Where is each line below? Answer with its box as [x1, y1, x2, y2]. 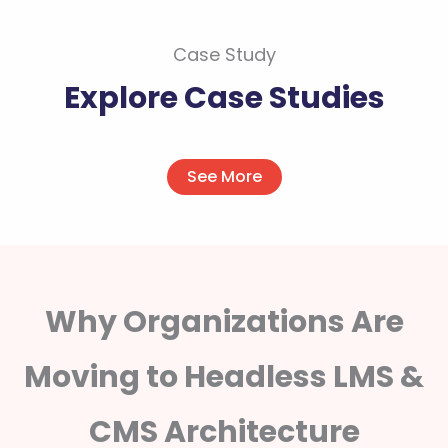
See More [186, 165, 262, 188]
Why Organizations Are [44, 301, 404, 343]
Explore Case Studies [63, 77, 385, 119]
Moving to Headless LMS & [24, 356, 424, 398]
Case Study [172, 42, 276, 67]
